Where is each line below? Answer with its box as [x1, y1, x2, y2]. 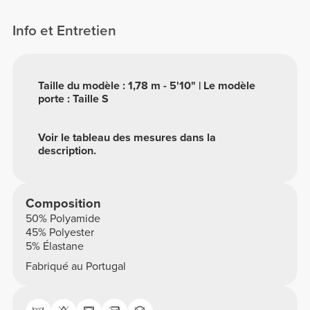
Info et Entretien [12, 21, 117, 39]
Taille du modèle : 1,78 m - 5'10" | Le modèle [38, 78, 256, 93]
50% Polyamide [25, 211, 100, 226]
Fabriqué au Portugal [25, 259, 126, 274]
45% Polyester [25, 225, 94, 239]
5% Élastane [25, 239, 84, 253]
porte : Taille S [38, 91, 109, 106]
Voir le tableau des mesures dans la [38, 130, 217, 145]
